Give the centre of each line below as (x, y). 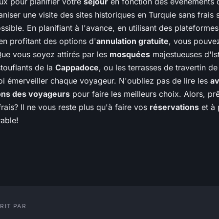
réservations (174, 107)
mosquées (130, 55)
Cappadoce (77, 68)
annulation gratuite (132, 41)
